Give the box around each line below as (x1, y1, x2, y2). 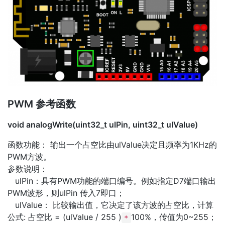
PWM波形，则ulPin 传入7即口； (8, 188, 125, 198)
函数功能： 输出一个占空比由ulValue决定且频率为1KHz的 (8, 140, 217, 150)
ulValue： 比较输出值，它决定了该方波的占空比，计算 (8, 200, 213, 210)
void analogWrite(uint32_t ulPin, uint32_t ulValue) (8, 120, 198, 130)
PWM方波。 (8, 152, 51, 162)
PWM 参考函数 (8, 98, 76, 110)
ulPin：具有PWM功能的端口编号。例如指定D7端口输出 (8, 176, 216, 186)
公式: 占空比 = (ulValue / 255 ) (8, 212, 122, 222)
